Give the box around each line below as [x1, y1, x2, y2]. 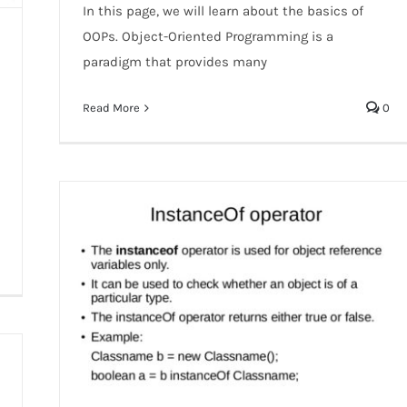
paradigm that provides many [82, 54, 267, 71]
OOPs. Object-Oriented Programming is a [82, 28, 333, 45]
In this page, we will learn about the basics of [82, 3, 363, 20]
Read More [82, 101, 140, 115]
